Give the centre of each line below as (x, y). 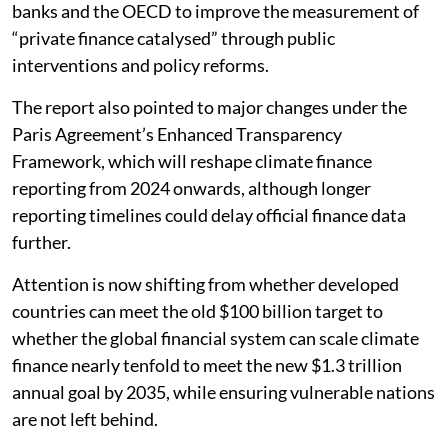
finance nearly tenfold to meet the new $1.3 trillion (207, 364)
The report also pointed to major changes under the (209, 106)
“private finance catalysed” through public (173, 37)
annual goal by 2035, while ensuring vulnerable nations (223, 391)
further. (41, 241)
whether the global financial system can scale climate (215, 337)
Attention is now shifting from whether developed (205, 283)
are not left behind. (85, 418)
